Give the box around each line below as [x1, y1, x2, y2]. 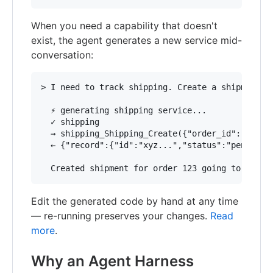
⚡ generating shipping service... [41, 105, 207, 115]
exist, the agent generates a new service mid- [31, 34, 242, 46]
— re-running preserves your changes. [31, 210, 210, 222]
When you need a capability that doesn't [31, 19, 218, 32]
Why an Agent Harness [31, 252, 194, 270]
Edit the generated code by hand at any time [31, 195, 238, 207]
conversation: [31, 49, 93, 61]
